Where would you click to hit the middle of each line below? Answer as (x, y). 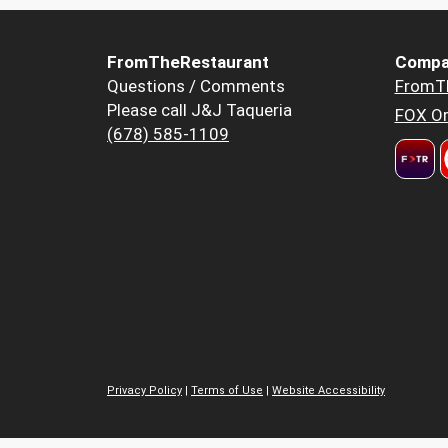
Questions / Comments (196, 85)
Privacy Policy (144, 391)
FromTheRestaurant (188, 61)
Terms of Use (227, 391)
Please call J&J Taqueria (199, 109)
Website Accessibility (328, 391)
